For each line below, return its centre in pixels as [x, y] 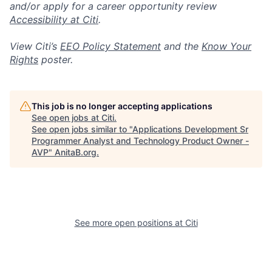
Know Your [226, 46]
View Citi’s [35, 46]
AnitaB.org [76, 152]
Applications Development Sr [190, 129]
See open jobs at [66, 117]
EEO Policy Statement [110, 46]
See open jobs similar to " [82, 129]
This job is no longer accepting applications [122, 106]
